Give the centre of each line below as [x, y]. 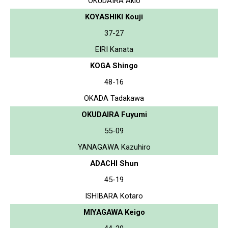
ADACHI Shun [114, 163]
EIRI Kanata [114, 49]
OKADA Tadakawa [114, 98]
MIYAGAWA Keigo [114, 212]
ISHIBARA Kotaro [114, 196]
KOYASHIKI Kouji [114, 17]
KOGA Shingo [114, 65]
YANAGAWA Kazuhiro [114, 147]
